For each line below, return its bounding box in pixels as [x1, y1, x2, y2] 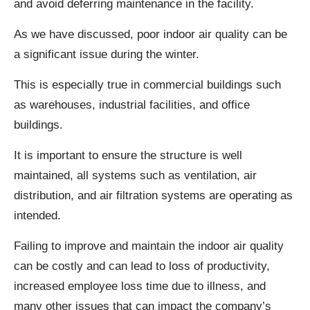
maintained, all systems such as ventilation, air [14, 169, 257, 183]
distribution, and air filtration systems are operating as [14, 189, 293, 203]
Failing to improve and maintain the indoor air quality [14, 239, 284, 253]
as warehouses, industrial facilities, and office [14, 98, 250, 112]
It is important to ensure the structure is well [14, 149, 242, 163]
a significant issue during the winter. [14, 48, 199, 62]
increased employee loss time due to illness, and [14, 280, 266, 293]
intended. [14, 209, 61, 223]
